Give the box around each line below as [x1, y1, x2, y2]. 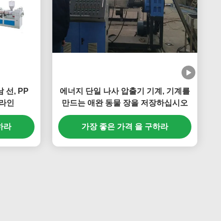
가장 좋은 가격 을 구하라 [81, 122, 168, 131]
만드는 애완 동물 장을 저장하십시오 [62, 99, 188, 107]
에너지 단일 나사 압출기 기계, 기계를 [60, 87, 190, 95]
